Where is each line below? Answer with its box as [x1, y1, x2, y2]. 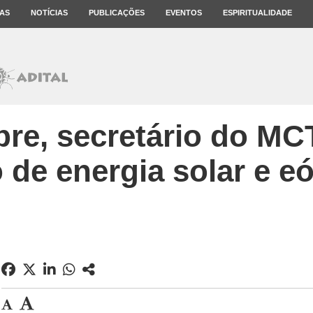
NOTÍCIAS [31, 8, 68, 17]
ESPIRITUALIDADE [223, 8, 292, 17]
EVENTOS [166, 8, 202, 17]
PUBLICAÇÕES [89, 8, 145, 17]
